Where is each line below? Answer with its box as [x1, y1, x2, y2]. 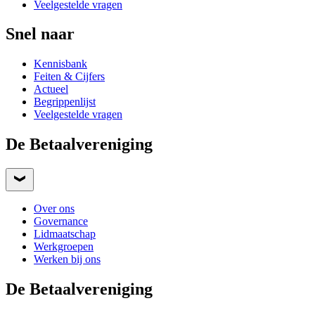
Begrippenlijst [34, 96, 96, 108]
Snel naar [6, 25, 75, 44]
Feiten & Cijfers [34, 70, 105, 83]
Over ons [34, 202, 75, 215]
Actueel [34, 83, 68, 96]
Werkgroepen [34, 240, 94, 253]
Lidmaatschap [34, 228, 96, 240]
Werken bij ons [34, 253, 101, 266]
